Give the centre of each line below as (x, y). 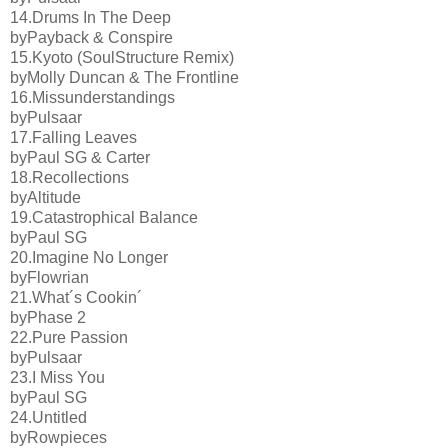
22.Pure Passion (69, 337)
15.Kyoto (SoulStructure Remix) (122, 57)
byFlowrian (49, 277)
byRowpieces (58, 437)
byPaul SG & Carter (80, 157)
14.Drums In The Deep (90, 17)
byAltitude (45, 197)
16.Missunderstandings (92, 97)
